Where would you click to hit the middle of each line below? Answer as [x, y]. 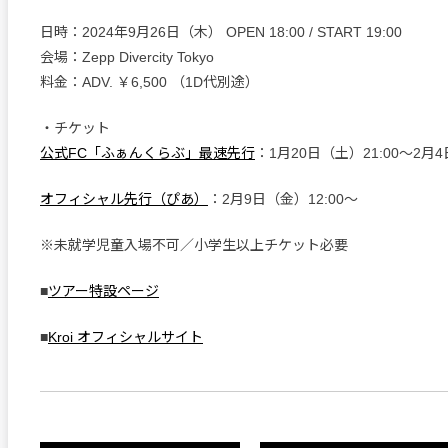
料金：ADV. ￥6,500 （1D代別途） [149, 82]
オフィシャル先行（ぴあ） [124, 199]
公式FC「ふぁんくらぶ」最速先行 [147, 153]
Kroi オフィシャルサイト [125, 337]
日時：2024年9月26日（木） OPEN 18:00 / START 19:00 [221, 32]
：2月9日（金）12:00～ [283, 199]
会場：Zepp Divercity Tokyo [127, 57]
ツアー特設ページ [103, 291]
